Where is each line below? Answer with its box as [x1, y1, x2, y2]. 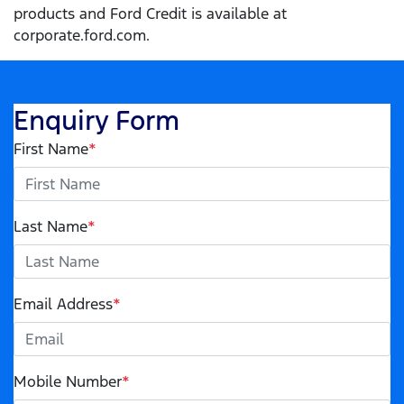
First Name [14, 139, 88, 160]
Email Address [14, 294, 113, 315]
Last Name [14, 216, 87, 237]
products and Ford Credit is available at [14, 4, 287, 24]
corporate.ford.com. [14, 25, 150, 46]
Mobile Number [14, 372, 122, 392]
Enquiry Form [14, 104, 179, 138]
